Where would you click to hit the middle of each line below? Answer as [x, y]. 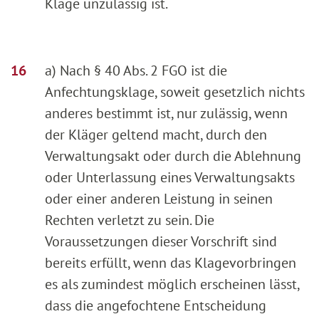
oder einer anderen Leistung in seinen [159, 199]
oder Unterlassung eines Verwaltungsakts [170, 178]
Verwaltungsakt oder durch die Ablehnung [173, 156]
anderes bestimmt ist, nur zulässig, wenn [166, 114]
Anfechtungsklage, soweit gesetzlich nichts [175, 92]
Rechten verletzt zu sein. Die [130, 220]
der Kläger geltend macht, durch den [156, 135]
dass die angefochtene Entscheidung [156, 306]
